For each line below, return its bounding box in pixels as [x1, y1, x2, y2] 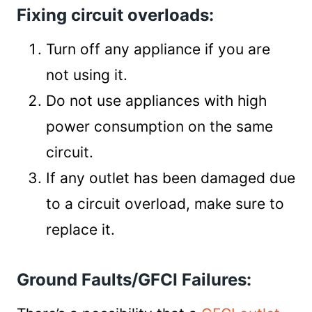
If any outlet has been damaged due [46, 169, 295, 187]
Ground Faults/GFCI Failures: [17, 270, 251, 290]
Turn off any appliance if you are [46, 40, 270, 58]
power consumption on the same [46, 118, 273, 135]
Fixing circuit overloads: [17, 5, 214, 25]
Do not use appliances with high [46, 92, 267, 109]
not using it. [46, 66, 127, 84]
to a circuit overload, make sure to [46, 195, 284, 212]
